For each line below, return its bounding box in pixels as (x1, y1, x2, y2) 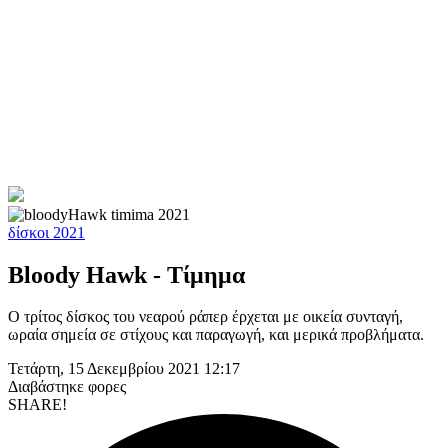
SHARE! (8, 396, 67, 414)
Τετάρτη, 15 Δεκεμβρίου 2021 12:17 (8, 360, 240, 378)
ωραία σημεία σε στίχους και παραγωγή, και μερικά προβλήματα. (8, 326, 424, 344)
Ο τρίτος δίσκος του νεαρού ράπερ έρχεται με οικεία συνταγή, (8, 308, 403, 326)
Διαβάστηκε (8, 378, 88, 396)
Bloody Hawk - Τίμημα (8, 261, 245, 288)
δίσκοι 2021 (8, 223, 85, 241)
